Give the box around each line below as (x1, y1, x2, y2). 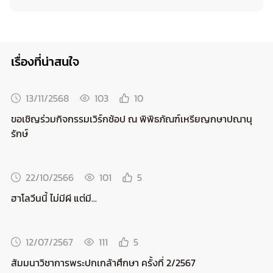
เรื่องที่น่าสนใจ (11, 52, 79, 71)
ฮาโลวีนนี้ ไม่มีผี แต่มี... (11, 190, 97, 205)
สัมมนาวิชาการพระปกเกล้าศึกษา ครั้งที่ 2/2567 (11, 255, 196, 270)
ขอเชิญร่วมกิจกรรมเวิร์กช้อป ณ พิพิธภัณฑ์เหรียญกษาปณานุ (11, 111, 252, 126)
